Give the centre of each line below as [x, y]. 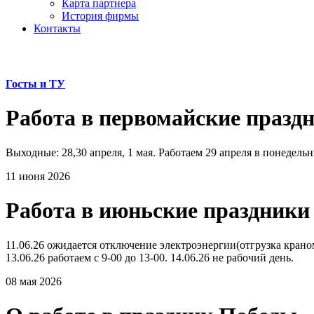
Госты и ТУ [35, 84]
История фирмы [100, 16]
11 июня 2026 [38, 176]
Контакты [57, 28]
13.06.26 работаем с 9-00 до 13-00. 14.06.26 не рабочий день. [151, 257]
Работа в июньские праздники [158, 211]
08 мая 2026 [34, 281]
